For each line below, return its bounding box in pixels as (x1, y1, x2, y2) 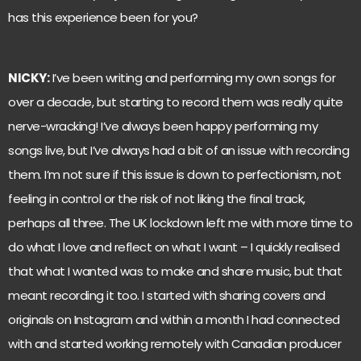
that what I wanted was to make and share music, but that (8, 262, 342, 280)
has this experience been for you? (8, 9, 198, 27)
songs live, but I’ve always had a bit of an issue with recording (8, 141, 349, 159)
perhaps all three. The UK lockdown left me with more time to (8, 214, 352, 231)
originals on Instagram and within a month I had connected (8, 310, 340, 328)
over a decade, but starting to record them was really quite (8, 93, 343, 110)
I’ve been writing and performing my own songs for (49, 68, 335, 86)
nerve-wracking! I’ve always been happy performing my (8, 117, 317, 135)
